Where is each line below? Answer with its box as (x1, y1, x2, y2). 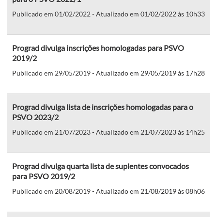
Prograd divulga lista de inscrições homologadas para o (12, 102, 193, 111)
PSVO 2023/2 (12, 112, 59, 122)
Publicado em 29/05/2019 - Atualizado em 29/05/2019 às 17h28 (12, 68, 205, 77)
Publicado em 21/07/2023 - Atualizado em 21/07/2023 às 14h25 (12, 127, 205, 136)
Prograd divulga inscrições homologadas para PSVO (12, 43, 184, 52)
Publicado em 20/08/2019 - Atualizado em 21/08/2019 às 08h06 (12, 186, 205, 195)
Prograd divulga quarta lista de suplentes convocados (12, 161, 189, 170)
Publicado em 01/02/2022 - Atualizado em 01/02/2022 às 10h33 (12, 9, 205, 18)
